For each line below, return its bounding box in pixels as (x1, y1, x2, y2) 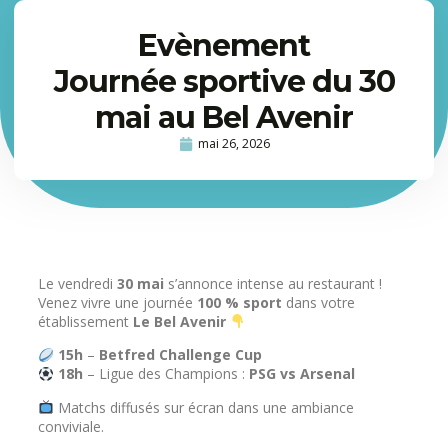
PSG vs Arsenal (248, 364, 355, 384)
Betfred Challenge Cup (98, 345, 262, 365)
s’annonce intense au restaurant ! (164, 274, 382, 293)
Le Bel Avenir (133, 312, 226, 331)
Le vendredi (38, 274, 117, 293)
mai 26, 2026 (197, 135, 270, 152)
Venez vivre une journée (38, 293, 197, 312)
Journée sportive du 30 (53, 63, 395, 100)
